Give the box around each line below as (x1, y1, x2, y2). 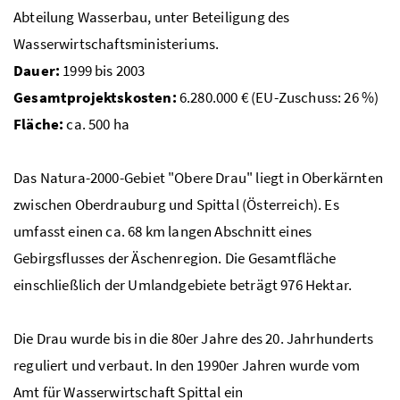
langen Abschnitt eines (165, 221, 312, 241)
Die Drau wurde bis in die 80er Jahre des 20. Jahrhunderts (13, 328, 374, 348)
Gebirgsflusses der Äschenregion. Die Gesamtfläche (13, 247, 337, 268)
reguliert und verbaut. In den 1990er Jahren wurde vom (13, 354, 361, 375)
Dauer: (13, 60, 61, 80)
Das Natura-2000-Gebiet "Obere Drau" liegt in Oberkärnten (13, 167, 383, 187)
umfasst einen (13, 221, 106, 241)
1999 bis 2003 (60, 60, 146, 80)
